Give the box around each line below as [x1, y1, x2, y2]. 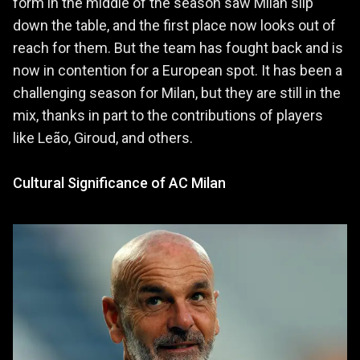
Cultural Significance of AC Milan [13, 174, 226, 191]
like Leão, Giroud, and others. [13, 129, 193, 146]
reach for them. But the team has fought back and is [13, 39, 343, 56]
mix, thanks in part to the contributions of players [13, 106, 323, 124]
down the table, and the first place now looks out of [13, 16, 336, 34]
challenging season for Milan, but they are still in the [13, 84, 341, 101]
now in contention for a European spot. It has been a [13, 61, 342, 79]
